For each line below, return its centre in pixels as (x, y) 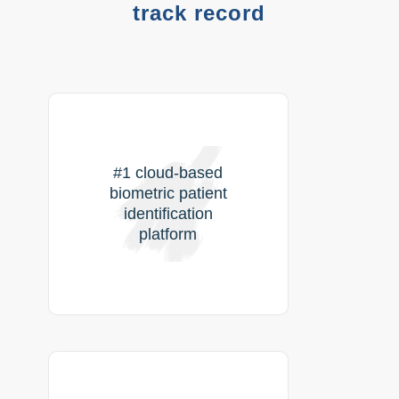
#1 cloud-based (168, 173)
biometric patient (168, 194)
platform (168, 235)
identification (168, 214)
